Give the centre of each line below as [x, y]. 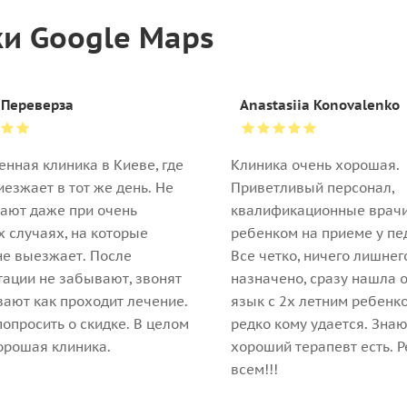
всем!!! [254, 370]
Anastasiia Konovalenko [320, 105]
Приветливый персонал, [313, 188]
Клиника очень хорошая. [315, 165]
